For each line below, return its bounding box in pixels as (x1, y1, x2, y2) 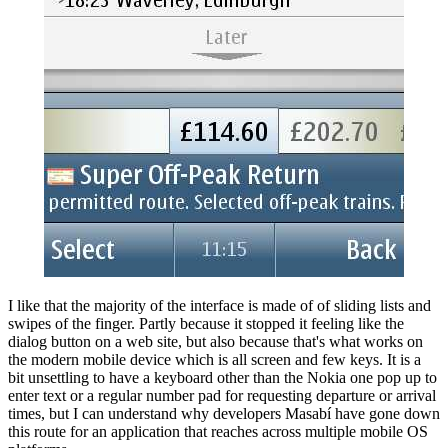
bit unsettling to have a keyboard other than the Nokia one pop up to (8, 368, 437, 386)
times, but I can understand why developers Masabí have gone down (8, 404, 440, 422)
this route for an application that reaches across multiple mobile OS (8, 422, 428, 440)
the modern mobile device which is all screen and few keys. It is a (8, 350, 421, 368)
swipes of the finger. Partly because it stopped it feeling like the (8, 314, 404, 332)
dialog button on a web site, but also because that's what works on (8, 332, 423, 350)
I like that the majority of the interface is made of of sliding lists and (8, 296, 431, 314)
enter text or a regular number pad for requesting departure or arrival (8, 386, 436, 404)
